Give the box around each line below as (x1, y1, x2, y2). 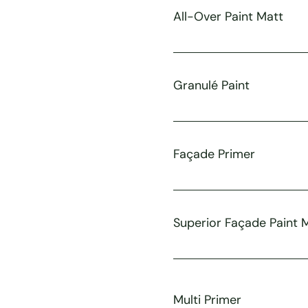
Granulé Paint (173, 76, 250, 93)
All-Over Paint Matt (173, 8, 283, 25)
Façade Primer (173, 145, 255, 162)
